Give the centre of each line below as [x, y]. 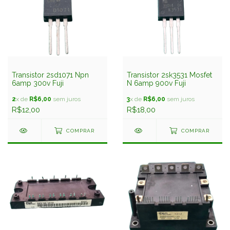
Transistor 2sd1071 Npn [50, 75]
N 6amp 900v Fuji [156, 83]
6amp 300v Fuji [38, 83]
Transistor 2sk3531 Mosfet [169, 75]
